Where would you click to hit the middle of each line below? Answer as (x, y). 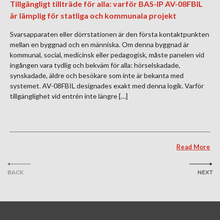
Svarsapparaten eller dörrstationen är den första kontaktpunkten (110, 34)
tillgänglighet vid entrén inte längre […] (69, 96)
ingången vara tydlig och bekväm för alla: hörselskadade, (95, 65)
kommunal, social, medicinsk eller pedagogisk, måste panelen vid (107, 55)
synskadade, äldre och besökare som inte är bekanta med (97, 76)
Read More (193, 147)
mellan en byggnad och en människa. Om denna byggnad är (99, 45)
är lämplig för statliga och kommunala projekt (93, 16)
